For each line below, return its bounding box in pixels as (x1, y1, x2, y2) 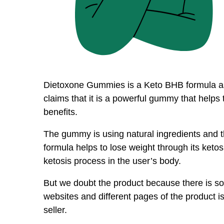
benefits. (43, 107, 77, 117)
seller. (43, 205, 67, 215)
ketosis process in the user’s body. (43, 156, 181, 166)
